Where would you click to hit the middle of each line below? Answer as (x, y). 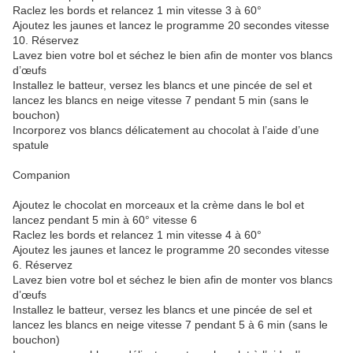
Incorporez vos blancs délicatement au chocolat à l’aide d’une (166, 130)
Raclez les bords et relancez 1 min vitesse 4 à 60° (137, 235)
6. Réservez (43, 265)
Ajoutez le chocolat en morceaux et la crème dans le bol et (158, 205)
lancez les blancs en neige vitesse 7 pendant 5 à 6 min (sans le (170, 325)
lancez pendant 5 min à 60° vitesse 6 (105, 220)
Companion (41, 175)
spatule (31, 145)
